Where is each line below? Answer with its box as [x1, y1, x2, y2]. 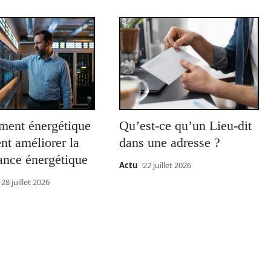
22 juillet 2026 [143, 160, 192, 171]
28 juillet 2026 [1, 177, 50, 188]
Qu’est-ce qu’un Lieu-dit [119, 118, 252, 134]
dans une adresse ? [119, 135, 220, 151]
